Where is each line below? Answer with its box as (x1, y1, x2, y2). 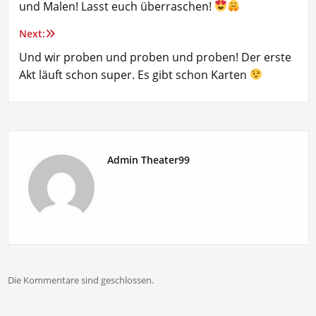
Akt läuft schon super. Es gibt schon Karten (18, 66, 250, 83)
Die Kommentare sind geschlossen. (7, 273, 154, 286)
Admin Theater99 (107, 152, 190, 166)
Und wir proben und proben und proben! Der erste (18, 49, 291, 65)
